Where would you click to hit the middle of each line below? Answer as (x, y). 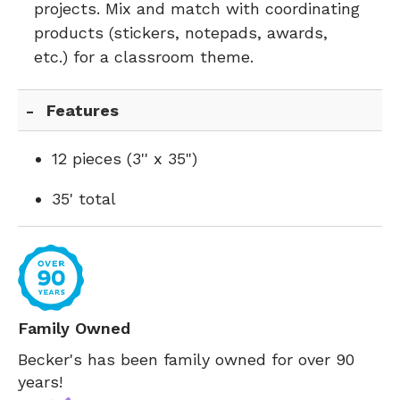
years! (40, 382)
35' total (84, 199)
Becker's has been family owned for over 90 (186, 359)
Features (83, 110)
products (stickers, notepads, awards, (181, 33)
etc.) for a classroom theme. (144, 57)
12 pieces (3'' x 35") (125, 158)
